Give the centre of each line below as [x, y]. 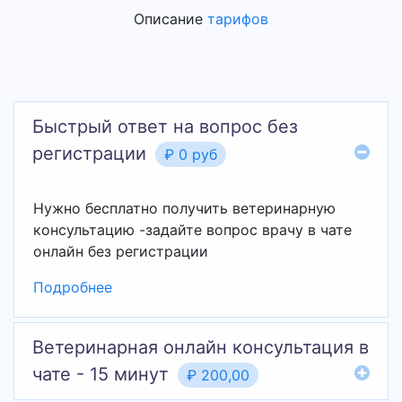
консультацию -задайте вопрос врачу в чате [192, 230]
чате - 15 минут [100, 374]
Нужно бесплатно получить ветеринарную [184, 208]
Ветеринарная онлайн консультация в [201, 347]
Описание [170, 19]
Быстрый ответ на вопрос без [165, 127]
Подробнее [73, 287]
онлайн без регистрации [121, 251]
